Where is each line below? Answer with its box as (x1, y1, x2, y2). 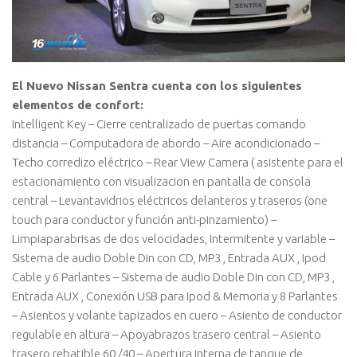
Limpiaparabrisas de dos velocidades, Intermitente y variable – (12, 232, 335, 246)
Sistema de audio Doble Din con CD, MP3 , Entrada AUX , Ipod (12, 251, 326, 265)
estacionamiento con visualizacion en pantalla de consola (12, 175, 311, 189)
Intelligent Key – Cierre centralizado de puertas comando (12, 117, 306, 131)
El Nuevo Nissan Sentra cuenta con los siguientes (12, 79, 302, 93)
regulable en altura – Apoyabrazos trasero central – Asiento (12, 328, 321, 342)
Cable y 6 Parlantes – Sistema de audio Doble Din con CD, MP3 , (12, 270, 335, 284)
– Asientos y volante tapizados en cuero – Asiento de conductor (12, 308, 342, 323)
